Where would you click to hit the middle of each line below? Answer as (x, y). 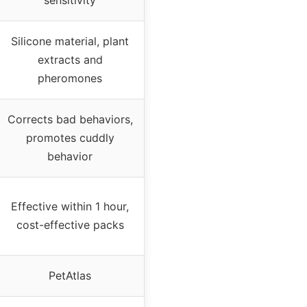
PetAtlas (70, 275)
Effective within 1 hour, (70, 206)
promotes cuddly (70, 137)
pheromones (70, 78)
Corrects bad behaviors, (70, 119)
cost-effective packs (70, 224)
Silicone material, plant (70, 41)
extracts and (70, 59)
